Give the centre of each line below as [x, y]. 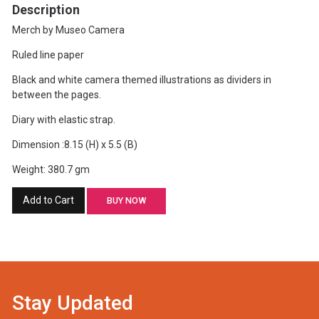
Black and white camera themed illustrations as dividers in [141, 80]
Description [46, 10]
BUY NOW [126, 201]
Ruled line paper [48, 55]
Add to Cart [48, 200]
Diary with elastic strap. [63, 120]
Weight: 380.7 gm [51, 170]
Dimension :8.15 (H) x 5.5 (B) [74, 145]
